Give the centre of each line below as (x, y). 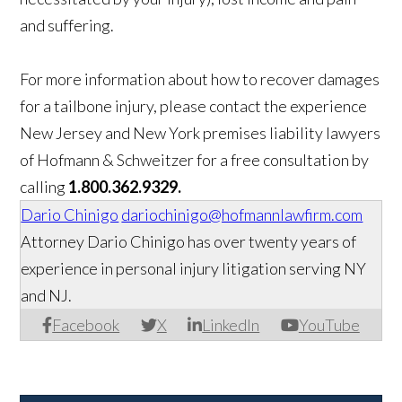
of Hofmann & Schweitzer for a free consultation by (195, 160)
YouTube (329, 325)
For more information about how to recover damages (200, 79)
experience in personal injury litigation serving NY (194, 269)
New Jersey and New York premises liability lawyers (201, 133)
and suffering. (67, 26)
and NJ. (47, 296)
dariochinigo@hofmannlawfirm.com (242, 215)
